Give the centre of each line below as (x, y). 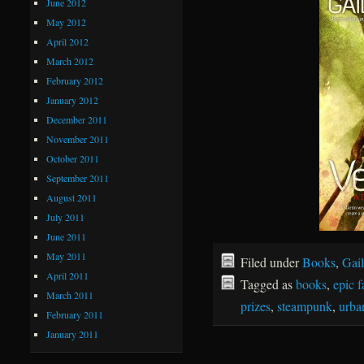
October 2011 (73, 158)
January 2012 (73, 100)
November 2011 (78, 139)
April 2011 (68, 275)
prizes (255, 306)
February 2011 (75, 314)
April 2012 (68, 41)
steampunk (304, 306)
